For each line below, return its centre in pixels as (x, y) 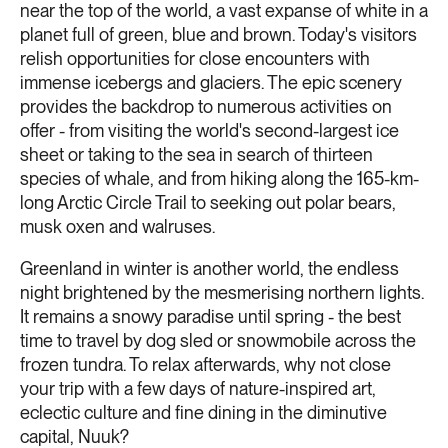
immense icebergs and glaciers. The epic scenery (211, 82)
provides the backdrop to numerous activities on (206, 106)
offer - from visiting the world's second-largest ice (209, 130)
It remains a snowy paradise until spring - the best (210, 316)
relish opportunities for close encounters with (195, 58)
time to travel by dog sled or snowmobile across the (218, 340)
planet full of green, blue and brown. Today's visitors (218, 34)
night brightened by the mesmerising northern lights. (222, 292)
